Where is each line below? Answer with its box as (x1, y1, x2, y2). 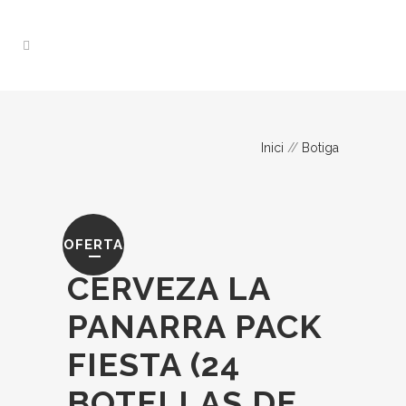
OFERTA (63, 237, 123, 253)
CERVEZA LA (67, 269, 270, 307)
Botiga (302, 140, 339, 155)
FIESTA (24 (67, 345, 240, 383)
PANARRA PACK (67, 307, 322, 345)
